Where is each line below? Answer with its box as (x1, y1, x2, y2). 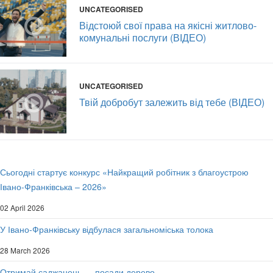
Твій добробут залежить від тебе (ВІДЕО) (79, 95, 264, 110)
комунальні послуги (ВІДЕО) (79, 30, 206, 45)
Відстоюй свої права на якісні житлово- (79, 18, 257, 33)
